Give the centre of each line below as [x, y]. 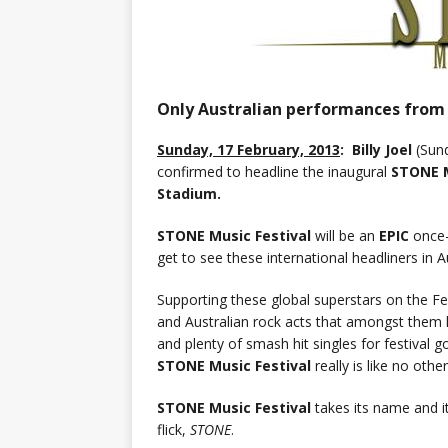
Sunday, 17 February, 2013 [248, 150]
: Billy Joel [378, 150]
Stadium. [189, 194]
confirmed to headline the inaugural [274, 172]
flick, [173, 430]
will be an [347, 236]
